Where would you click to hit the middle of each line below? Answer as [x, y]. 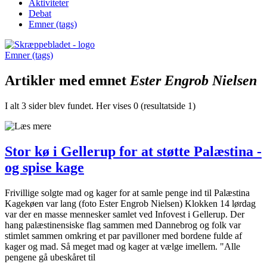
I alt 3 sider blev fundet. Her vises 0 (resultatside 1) [100, 105]
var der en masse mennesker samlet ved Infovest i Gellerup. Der [125, 214]
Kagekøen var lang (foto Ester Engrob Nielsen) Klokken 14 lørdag [130, 203]
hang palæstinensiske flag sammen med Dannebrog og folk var [123, 225]
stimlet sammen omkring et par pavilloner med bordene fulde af [123, 235]
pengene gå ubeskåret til [50, 257]
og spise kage [44, 167]
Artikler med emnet [67, 80]
